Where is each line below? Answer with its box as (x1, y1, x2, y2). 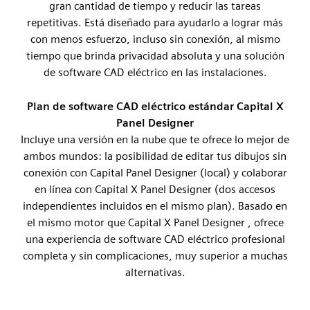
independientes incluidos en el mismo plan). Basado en (23, 199, 287, 212)
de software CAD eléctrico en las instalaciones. (43, 66, 267, 79)
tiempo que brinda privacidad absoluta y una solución (26, 49, 284, 62)
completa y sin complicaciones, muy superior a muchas (22, 249, 288, 262)
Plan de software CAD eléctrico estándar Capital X (26, 100, 284, 113)
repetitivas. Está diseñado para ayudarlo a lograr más (27, 16, 283, 29)
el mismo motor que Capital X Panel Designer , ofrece (26, 216, 284, 229)
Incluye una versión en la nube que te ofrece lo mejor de (21, 133, 289, 146)
